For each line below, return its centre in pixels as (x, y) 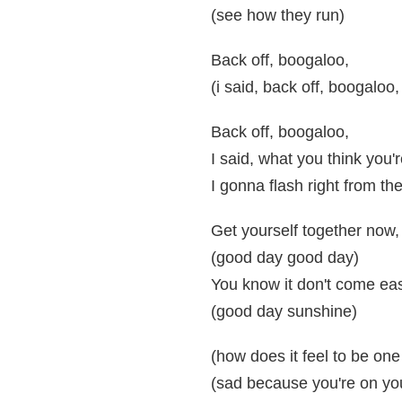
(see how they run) (278, 15)
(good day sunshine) (284, 311)
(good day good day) (285, 258)
